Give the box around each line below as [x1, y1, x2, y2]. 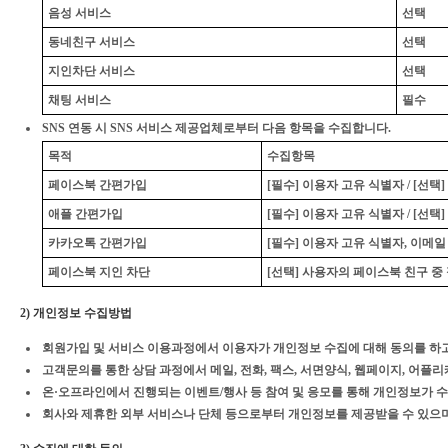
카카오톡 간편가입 [48, 236, 147, 250]
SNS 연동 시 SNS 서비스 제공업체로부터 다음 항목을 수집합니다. [42, 121, 391, 135]
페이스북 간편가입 [48, 178, 147, 192]
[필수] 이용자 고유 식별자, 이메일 [267, 236, 446, 250]
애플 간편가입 [48, 207, 123, 221]
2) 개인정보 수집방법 [20, 306, 132, 320]
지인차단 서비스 [48, 64, 135, 78]
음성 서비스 [48, 6, 111, 20]
